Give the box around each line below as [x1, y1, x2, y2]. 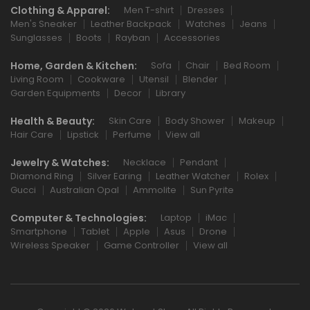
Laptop [161, 211, 192, 225]
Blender [183, 73, 218, 86]
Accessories [164, 31, 220, 45]
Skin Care [109, 114, 152, 128]
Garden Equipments [10, 86, 100, 100]
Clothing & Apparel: [10, 3, 110, 18]
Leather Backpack [91, 17, 172, 31]
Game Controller [104, 239, 179, 253]
